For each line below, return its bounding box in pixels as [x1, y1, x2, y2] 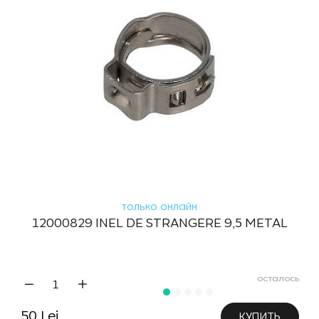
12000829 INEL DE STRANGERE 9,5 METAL [31, 216, 288, 230]
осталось [256, 273, 299, 283]
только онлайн [122, 200, 197, 212]
